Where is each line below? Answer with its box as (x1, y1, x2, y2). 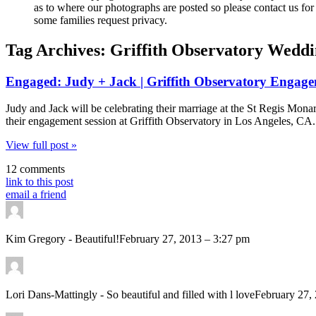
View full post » (6, 139, 77, 152)
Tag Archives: (6, 40, 110, 59)
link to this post (6, 176, 73, 188)
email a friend (6, 188, 66, 201)
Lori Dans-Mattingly (6, 288, 100, 301)
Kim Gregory (6, 233, 68, 245)
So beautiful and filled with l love (107, 288, 255, 301)
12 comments (6, 163, 65, 176)
